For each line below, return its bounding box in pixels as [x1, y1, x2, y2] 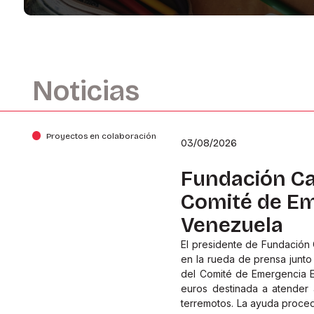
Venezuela [181, 212, 284, 238]
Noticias [32, 74, 139, 108]
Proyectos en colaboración [46, 131, 157, 142]
